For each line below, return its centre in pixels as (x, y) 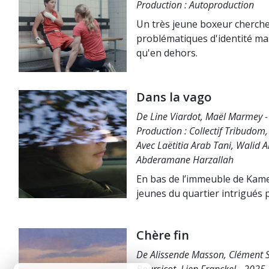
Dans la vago (174, 97)
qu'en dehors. (167, 53)
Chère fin (163, 235)
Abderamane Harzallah (185, 160)
